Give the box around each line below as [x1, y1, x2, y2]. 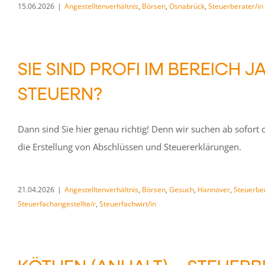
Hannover [198, 185, 230, 195]
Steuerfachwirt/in [99, 199, 156, 209]
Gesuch [169, 185, 194, 195]
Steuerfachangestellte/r [18, 199, 96, 209]
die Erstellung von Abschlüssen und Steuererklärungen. [18, 141, 241, 153]
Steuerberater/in [208, 1, 263, 11]
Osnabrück [169, 1, 205, 11]
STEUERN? [18, 81, 102, 105]
